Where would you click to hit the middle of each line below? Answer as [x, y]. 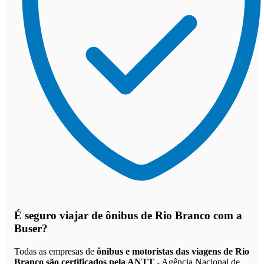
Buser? [31, 229]
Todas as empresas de [55, 252]
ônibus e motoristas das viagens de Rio [173, 252]
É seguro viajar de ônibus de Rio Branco [112, 216]
